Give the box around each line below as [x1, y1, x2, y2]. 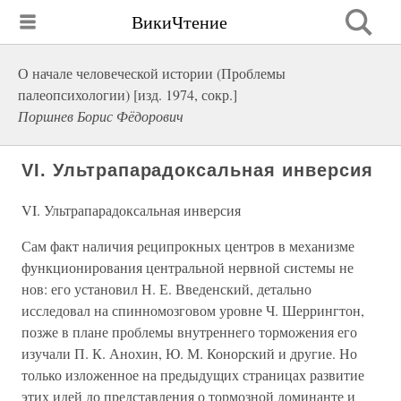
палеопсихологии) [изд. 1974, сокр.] [18, 85, 237, 104]
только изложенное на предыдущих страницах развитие [21, 365, 364, 384]
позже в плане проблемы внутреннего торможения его [21, 322, 357, 341]
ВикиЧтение [132, 9, 227, 34]
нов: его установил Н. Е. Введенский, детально [21, 279, 311, 298]
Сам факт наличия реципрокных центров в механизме [21, 236, 354, 255]
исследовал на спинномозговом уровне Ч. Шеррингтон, [21, 301, 364, 320]
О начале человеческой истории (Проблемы [18, 64, 286, 82]
